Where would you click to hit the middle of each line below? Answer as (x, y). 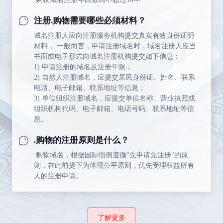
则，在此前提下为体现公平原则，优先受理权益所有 (114, 166)
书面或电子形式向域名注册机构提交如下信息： (107, 56)
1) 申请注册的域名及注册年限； (83, 66)
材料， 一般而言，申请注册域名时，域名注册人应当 (115, 46)
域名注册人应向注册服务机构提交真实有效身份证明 (114, 35)
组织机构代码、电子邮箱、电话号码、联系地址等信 (114, 108)
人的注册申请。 (58, 176)
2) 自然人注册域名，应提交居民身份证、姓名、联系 (115, 77)
